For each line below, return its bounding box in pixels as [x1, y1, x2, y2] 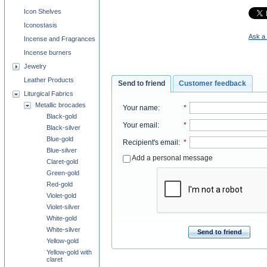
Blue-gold [46, 135, 73, 142]
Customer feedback [179, 79, 247, 88]
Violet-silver [46, 203, 80, 210]
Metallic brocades [35, 101, 86, 108]
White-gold [46, 215, 77, 222]
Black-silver [46, 124, 80, 131]
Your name [122, 103, 158, 112]
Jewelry [24, 63, 46, 70]
